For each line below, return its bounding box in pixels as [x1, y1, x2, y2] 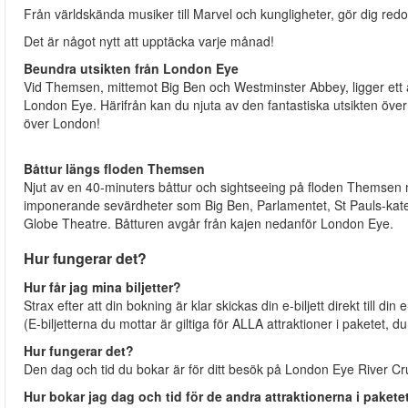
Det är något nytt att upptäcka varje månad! [24, 32, 274, 51]
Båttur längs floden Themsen [24, 159, 209, 178]
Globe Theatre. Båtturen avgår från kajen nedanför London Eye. [24, 214, 397, 233]
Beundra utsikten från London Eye [24, 59, 239, 78]
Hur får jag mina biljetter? [24, 278, 189, 297]
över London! [24, 114, 104, 133]
